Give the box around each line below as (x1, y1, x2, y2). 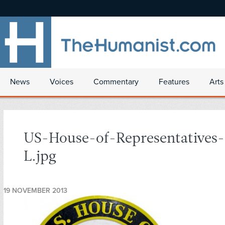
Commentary (93, 77, 139, 87)
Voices (50, 77, 73, 87)
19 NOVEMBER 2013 (4, 186, 67, 195)
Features (159, 77, 189, 87)
